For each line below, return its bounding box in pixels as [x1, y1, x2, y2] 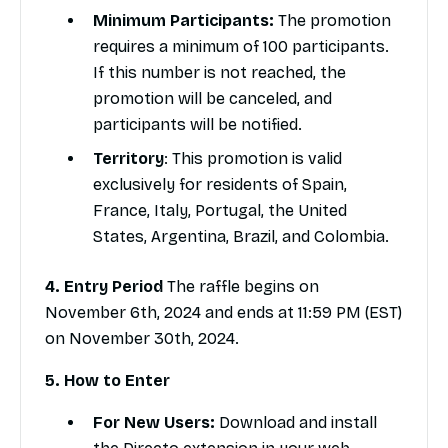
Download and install [219, 413, 377, 433]
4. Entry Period [45, 277, 163, 297]
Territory [93, 149, 164, 169]
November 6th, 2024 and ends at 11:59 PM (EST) [45, 303, 402, 323]
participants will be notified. [93, 115, 302, 135]
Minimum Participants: [93, 11, 274, 31]
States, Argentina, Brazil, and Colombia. [93, 227, 389, 247]
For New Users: [93, 413, 219, 433]
